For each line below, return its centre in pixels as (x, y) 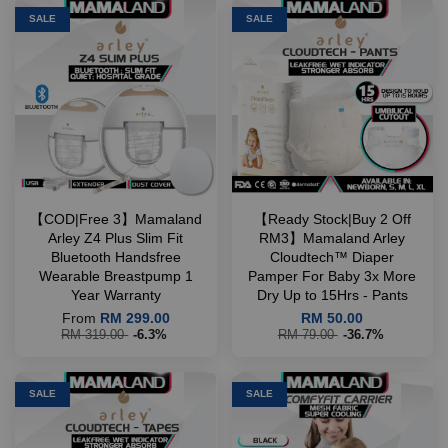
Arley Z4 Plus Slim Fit (116, 238)
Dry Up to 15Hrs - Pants (332, 295)
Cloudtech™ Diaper (332, 257)
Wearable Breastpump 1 (115, 276)
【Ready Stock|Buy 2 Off (332, 219)
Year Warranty (115, 295)
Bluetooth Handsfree (115, 257)
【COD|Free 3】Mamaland (115, 219)
